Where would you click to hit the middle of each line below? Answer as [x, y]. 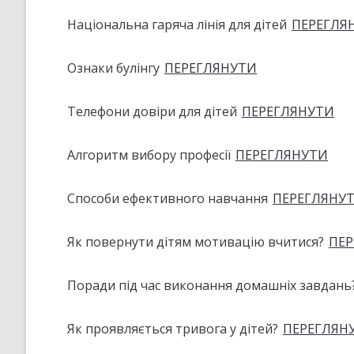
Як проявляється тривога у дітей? [174, 328]
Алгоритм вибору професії [151, 154]
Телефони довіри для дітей [154, 111]
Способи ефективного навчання [169, 198]
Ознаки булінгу [115, 68]
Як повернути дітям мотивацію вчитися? [197, 241]
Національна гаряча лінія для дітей [179, 24]
